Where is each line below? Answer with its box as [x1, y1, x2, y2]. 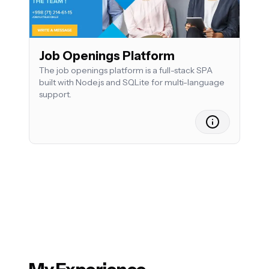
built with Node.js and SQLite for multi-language [39, 77, 225, 88]
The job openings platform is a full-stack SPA [39, 65, 213, 76]
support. [39, 89, 71, 100]
